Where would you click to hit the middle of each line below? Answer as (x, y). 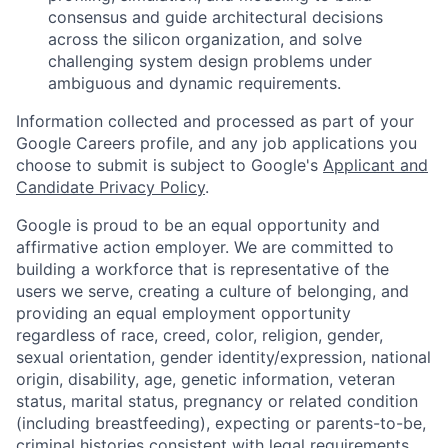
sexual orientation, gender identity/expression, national (223, 357)
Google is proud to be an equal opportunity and (198, 225)
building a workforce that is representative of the (202, 269)
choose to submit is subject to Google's (169, 165)
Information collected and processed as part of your (215, 121)
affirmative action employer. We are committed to (205, 247)
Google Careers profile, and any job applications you (216, 143)
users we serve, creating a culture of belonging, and (212, 291)
